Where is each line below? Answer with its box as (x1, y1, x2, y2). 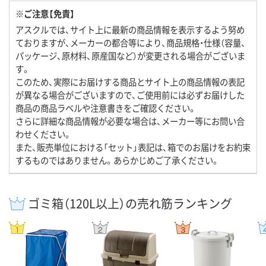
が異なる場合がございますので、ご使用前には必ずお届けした (15, 88, 245, 102)
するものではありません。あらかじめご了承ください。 (15, 154, 220, 167)
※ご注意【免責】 (15, 7, 75, 20)
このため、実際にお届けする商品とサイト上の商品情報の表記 (15, 75, 245, 88)
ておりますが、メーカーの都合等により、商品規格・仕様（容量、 (15, 36, 246, 49)
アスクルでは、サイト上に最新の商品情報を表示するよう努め (15, 23, 245, 36)
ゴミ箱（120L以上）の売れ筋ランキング (28, 195, 232, 213)
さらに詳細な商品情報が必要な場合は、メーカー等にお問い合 (15, 115, 245, 128)
